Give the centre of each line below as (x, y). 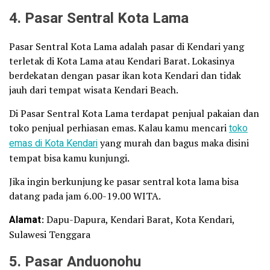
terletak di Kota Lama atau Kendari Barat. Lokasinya (122, 61)
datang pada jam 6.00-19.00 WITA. (85, 196)
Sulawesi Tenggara (50, 234)
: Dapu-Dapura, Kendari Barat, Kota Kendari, (138, 219)
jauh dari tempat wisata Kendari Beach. (94, 89)
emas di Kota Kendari (53, 143)
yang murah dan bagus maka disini (173, 143)
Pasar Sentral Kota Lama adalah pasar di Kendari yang (127, 46)
